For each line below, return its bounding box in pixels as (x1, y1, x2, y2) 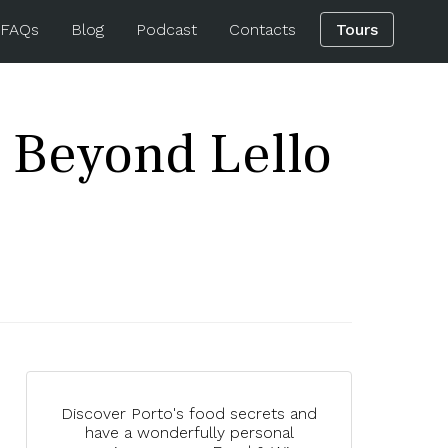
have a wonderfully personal (84, 423, 294, 442)
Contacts (229, 20, 296, 39)
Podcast (136, 20, 197, 39)
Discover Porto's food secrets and (61, 404, 318, 423)
